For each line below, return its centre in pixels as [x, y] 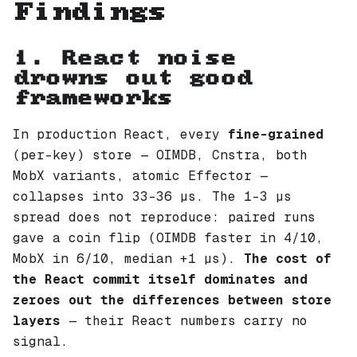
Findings [89, 12]
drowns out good [132, 78]
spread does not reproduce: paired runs [164, 217]
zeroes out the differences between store [172, 300]
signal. [41, 341]
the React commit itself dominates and [160, 279]
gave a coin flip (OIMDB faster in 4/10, [168, 237]
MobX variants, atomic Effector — [140, 175]
